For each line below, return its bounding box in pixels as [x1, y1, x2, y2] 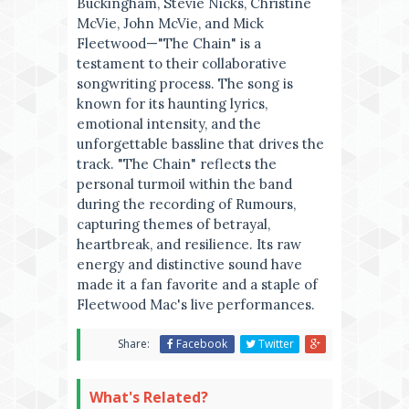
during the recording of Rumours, [77, 195, 296, 213]
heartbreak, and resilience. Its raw [77, 236, 301, 253]
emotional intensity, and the [77, 115, 261, 132]
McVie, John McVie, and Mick [77, 15, 264, 32]
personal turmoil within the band [77, 175, 292, 193]
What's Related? [89, 387, 208, 407]
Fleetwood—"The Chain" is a [77, 35, 261, 52]
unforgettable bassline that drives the [77, 135, 324, 152]
